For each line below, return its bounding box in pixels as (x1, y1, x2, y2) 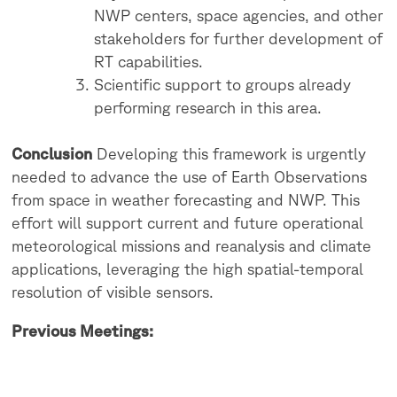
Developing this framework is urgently (92, 144, 367, 163)
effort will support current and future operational (12, 214, 364, 232)
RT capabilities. (94, 51, 204, 70)
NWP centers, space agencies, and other (94, 5, 384, 24)
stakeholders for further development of (94, 28, 384, 47)
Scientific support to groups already (94, 74, 352, 93)
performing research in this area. (94, 97, 323, 116)
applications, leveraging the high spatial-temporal (12, 260, 364, 278)
